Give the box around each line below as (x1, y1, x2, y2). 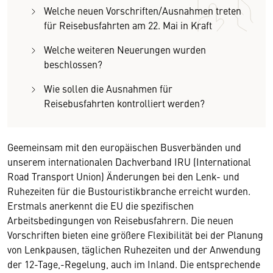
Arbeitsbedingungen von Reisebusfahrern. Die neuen (7, 213, 233, 227)
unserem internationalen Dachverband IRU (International (7, 155, 251, 168)
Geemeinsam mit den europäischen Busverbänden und (7, 140, 241, 154)
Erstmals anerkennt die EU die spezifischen (7, 199, 194, 212)
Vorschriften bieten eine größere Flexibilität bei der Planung (7, 228, 263, 241)
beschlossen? (44, 57, 102, 71)
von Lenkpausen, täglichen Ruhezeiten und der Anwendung (7, 243, 261, 256)
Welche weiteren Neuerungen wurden (44, 43, 206, 56)
